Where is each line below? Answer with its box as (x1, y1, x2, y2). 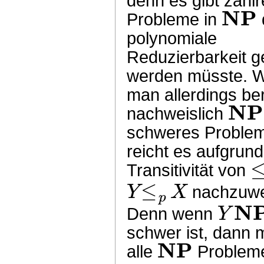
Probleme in (127, 9, 222, 29)
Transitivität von (127, 160, 251, 180)
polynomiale (127, 28, 217, 48)
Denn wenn (127, 204, 218, 223)
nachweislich (127, 104, 229, 123)
